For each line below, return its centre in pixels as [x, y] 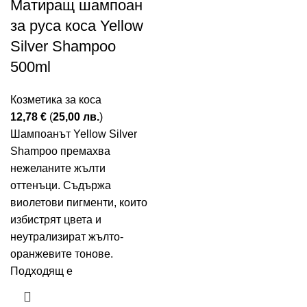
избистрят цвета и [56, 220]
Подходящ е [41, 271]
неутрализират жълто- [67, 237]
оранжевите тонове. [62, 254]
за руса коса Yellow [77, 26]
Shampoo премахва [60, 151]
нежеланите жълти [58, 168]
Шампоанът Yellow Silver [74, 134]
